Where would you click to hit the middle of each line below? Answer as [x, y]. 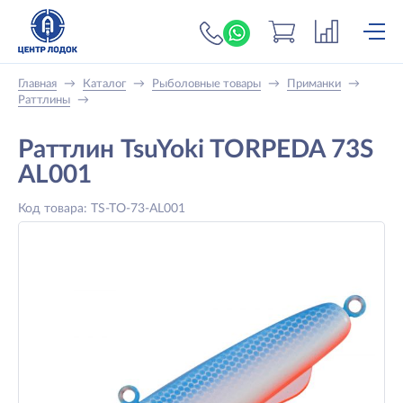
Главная [37, 84]
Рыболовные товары [206, 84]
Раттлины [44, 100]
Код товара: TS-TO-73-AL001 [102, 209]
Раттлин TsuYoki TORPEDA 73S [196, 149]
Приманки [314, 84]
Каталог [104, 84]
